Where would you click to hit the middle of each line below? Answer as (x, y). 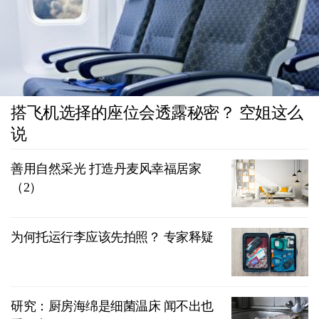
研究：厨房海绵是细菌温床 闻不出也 (112, 306)
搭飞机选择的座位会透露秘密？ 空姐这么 (157, 113)
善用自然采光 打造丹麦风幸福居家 (106, 168)
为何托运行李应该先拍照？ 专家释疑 (112, 237)
